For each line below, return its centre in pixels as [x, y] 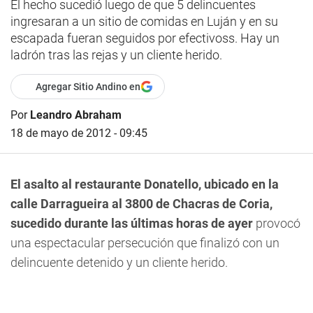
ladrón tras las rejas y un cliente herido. [116, 55]
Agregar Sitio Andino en [88, 87]
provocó [277, 223]
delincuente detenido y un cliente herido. [119, 262]
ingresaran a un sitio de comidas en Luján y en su [144, 21]
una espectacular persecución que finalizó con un [145, 243]
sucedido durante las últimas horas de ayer [132, 223]
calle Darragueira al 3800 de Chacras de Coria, [141, 204]
